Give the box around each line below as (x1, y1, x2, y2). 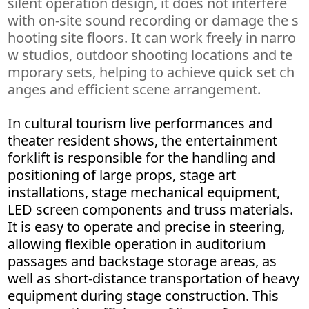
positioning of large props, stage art (8, 165, 237, 184)
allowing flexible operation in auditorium (8, 234, 267, 253)
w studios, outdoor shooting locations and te (8, 45, 293, 64)
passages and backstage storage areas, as (8, 251, 277, 270)
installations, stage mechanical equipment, (8, 182, 281, 201)
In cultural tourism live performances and (8, 113, 273, 132)
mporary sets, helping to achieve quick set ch (8, 62, 295, 81)
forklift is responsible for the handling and (8, 148, 276, 167)
